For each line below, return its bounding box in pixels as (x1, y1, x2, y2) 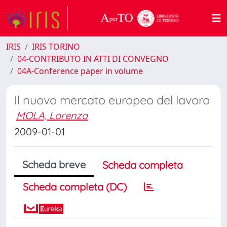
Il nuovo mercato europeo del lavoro (14, 93, 210, 107)
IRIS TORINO (32, 41, 80, 52)
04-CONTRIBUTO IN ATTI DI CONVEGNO (17, 53, 169, 64)
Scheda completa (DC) (23, 180, 127, 193)
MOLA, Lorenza (16, 109, 88, 122)
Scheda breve (22, 158, 86, 171)
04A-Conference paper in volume (17, 65, 143, 77)
